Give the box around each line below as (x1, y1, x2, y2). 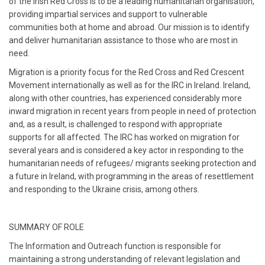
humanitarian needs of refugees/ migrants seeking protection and (9, 159, 256, 168)
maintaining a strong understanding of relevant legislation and (9, 254, 240, 264)
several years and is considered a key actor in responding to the (9, 146, 244, 155)
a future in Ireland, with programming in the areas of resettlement (9, 172, 254, 181)
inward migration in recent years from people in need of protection (9, 106, 256, 116)
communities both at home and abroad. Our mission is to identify (9, 22, 250, 32)
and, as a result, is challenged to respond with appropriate (9, 119, 222, 129)
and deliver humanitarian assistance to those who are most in (9, 35, 238, 45)
